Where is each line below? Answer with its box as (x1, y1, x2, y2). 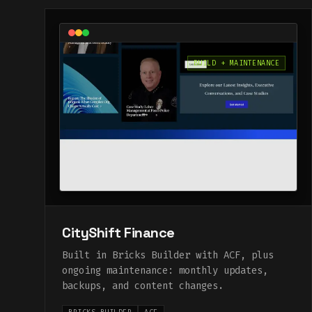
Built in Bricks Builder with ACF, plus (62, 248, 274, 262)
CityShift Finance (62, 223, 175, 242)
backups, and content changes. (62, 279, 224, 292)
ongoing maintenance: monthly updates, (62, 263, 268, 277)
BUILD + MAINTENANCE (193, 58, 279, 68)
